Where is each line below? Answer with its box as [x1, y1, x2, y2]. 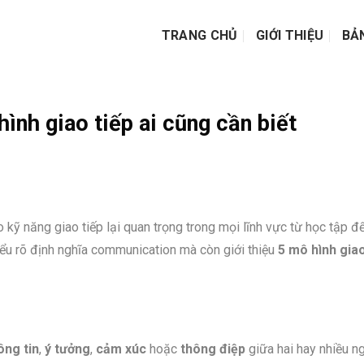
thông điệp [180, 341, 245, 357]
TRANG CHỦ [161, 28, 238, 43]
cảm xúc [96, 341, 146, 357]
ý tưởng [45, 341, 90, 357]
